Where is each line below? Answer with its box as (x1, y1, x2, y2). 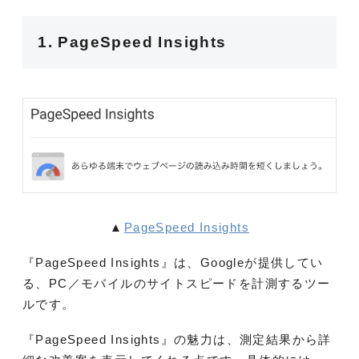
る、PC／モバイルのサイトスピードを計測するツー (22, 276, 331, 291)
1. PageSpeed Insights (38, 34, 227, 50)
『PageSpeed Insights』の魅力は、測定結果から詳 (22, 333, 332, 347)
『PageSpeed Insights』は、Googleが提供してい (22, 256, 324, 270)
